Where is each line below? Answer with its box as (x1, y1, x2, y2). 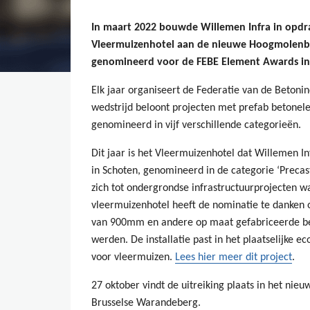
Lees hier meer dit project (175, 252, 292, 263)
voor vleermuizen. (91, 252, 175, 263)
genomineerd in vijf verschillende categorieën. (91, 120, 301, 131)
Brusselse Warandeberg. (91, 298, 201, 309)
